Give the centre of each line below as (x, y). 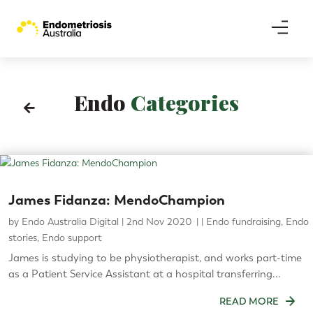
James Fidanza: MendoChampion (117, 200)
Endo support (72, 238)
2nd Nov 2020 (159, 222)
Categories (182, 103)
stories (23, 238)
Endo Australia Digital (70, 222)
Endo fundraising (243, 222)
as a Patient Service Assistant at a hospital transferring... (145, 274)
